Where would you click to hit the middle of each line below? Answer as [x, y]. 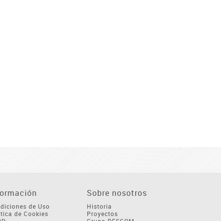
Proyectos [102, 214]
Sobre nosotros [117, 193]
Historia [99, 206]
